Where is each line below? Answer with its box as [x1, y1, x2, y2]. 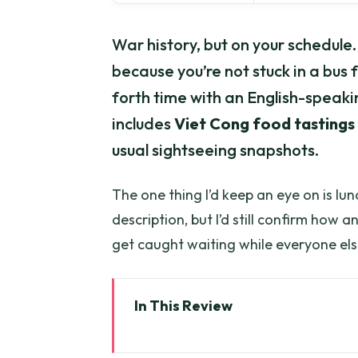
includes [112, 113, 174, 134]
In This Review [134, 296, 233, 316]
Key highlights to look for [159, 326, 314, 344]
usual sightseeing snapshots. [112, 140, 319, 161]
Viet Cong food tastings [174, 113, 355, 134]
